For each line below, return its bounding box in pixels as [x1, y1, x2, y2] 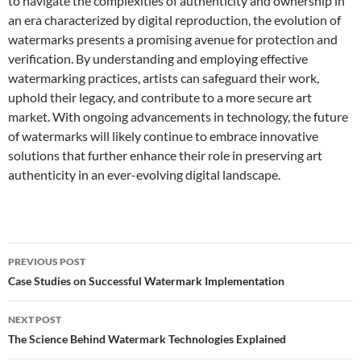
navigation [7, 271, 107, 297]
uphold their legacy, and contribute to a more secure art [8, 89, 312, 105]
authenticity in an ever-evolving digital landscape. [8, 167, 280, 182]
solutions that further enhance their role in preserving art [8, 147, 322, 163]
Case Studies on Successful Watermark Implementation [8, 274, 284, 288]
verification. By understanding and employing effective [8, 51, 308, 66]
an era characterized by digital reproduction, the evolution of [8, 12, 341, 27]
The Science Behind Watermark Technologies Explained [8, 332, 286, 346]
